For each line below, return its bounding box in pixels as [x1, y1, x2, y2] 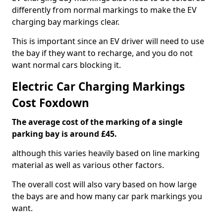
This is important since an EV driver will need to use [12, 36, 204, 47]
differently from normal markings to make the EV [12, 4, 197, 15]
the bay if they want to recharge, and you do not [12, 48, 193, 58]
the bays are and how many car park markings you [12, 191, 202, 202]
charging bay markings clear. [12, 16, 119, 27]
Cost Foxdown [12, 95, 89, 111]
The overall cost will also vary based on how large [12, 179, 197, 190]
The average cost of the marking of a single [12, 116, 182, 127]
